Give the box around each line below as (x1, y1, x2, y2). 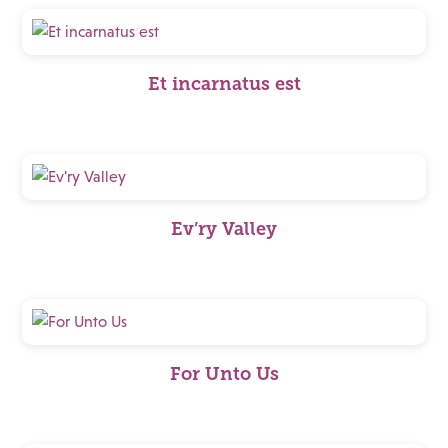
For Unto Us (169, 364, 279, 384)
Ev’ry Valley (171, 219, 277, 239)
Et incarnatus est (147, 74, 301, 94)
